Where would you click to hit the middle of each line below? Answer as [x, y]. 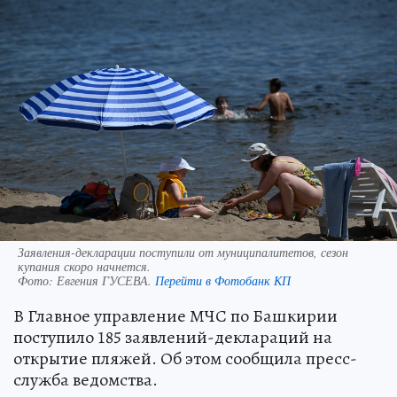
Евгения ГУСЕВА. [106, 280]
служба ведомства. [86, 379]
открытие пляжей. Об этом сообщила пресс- [185, 358]
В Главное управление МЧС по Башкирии [175, 315]
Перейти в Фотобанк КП [223, 280]
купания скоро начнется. [84, 266]
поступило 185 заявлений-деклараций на [173, 337]
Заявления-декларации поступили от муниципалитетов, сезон [183, 252]
